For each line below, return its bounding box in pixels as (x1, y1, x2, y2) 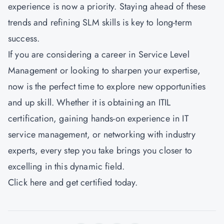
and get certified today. (46, 176, 138, 189)
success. (8, 32, 40, 45)
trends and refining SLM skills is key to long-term (8, 16, 192, 29)
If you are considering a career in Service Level (8, 48, 189, 61)
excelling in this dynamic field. (8, 160, 125, 173)
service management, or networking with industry (8, 128, 196, 141)
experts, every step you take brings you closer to (8, 144, 192, 157)
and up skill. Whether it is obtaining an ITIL (8, 96, 171, 109)
